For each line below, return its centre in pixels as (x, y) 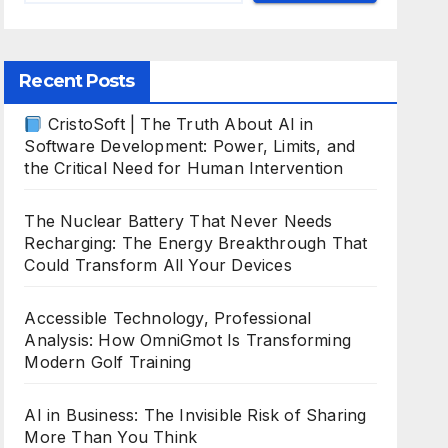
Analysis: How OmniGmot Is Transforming (187, 340)
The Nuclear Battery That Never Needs (178, 221)
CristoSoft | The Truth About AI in (178, 124)
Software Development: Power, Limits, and (190, 146)
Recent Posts (77, 81)
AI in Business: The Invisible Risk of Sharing (195, 415)
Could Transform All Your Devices (158, 265)
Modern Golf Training (108, 362)
